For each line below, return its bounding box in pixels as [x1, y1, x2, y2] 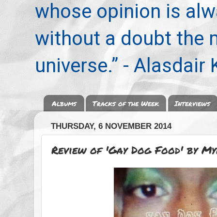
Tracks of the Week [93, 98, 159, 108]
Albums [52, 98, 77, 108]
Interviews [174, 98, 211, 108]
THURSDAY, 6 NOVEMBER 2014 [51, 122, 171, 131]
